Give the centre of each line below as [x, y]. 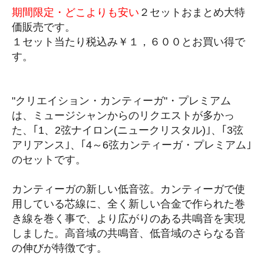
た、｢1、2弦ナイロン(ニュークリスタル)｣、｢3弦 [128, 130]
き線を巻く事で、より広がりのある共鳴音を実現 [128, 219]
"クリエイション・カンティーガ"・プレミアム [121, 101]
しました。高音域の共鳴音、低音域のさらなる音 [128, 233]
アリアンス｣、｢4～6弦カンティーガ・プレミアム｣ [132, 145]
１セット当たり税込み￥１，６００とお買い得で [128, 42]
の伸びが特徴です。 [60, 248]
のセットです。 [49, 160]
